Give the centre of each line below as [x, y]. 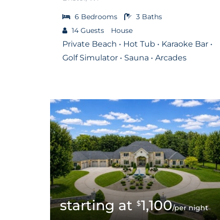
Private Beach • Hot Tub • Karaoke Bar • [137, 44]
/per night [190, 207]
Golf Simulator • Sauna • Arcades [124, 57]
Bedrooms [99, 16]
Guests [92, 30]
